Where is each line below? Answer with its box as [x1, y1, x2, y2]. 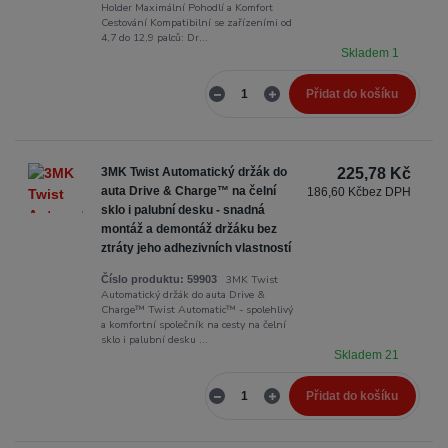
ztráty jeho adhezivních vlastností [100, 240, 291, 255]
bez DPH [362, 184, 412, 199]
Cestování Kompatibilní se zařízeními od [100, 15, 292, 31]
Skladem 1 [341, 46, 403, 61]
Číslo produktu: [100, 272, 184, 285]
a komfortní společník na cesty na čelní [100, 316, 286, 332]
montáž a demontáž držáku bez [100, 221, 277, 236]
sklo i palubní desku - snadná [100, 202, 265, 217]
